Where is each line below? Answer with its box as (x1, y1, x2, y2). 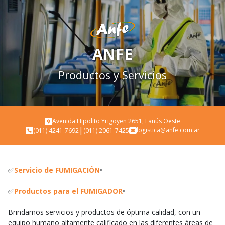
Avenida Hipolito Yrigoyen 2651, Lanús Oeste (52, 117, 180, 125)
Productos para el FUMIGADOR (14, 186, 123, 196)
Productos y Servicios (58, 68, 167, 82)
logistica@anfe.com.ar (136, 126, 200, 134)
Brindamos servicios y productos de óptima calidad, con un (8, 207, 200, 217)
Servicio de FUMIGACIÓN (14, 165, 100, 175)
